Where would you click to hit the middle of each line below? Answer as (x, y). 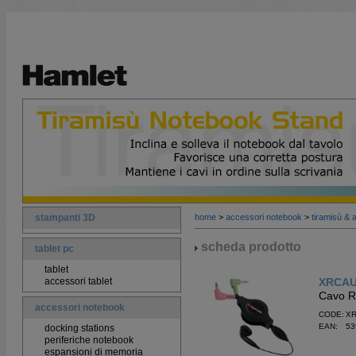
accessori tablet (78, 281)
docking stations (79, 328)
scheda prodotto (250, 247)
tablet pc (54, 249)
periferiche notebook (89, 340)
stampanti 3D (65, 218)
